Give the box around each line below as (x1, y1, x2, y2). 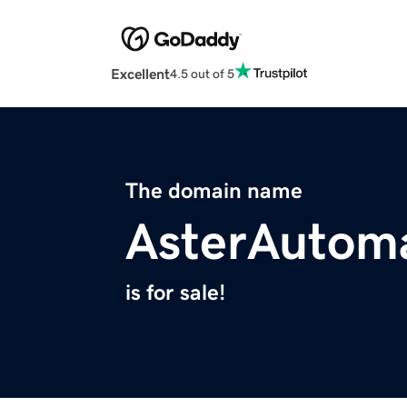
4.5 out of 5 (170, 66, 234, 80)
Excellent (111, 66, 170, 82)
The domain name (125, 180, 303, 203)
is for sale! (125, 282, 225, 304)
